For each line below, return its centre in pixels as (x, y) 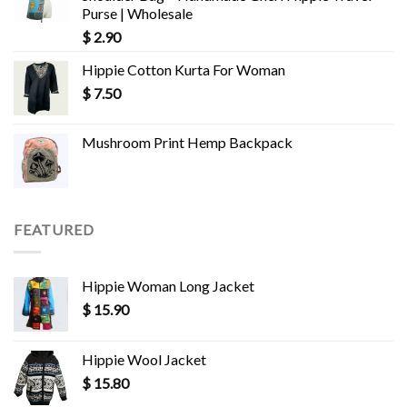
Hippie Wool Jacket (144, 359)
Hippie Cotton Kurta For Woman (184, 69)
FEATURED (54, 229)
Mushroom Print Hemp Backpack (187, 142)
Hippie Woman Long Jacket (168, 285)
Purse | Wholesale (137, 13)
